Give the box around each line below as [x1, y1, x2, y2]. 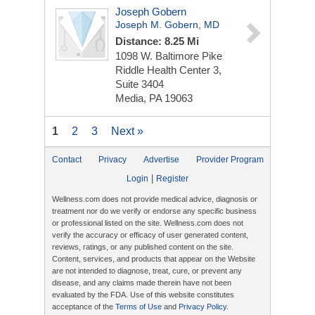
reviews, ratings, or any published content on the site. [52, 243, 233, 251]
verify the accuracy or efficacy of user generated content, [52, 231, 248, 239]
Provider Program [196, 155, 264, 165]
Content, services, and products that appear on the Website [52, 255, 255, 263]
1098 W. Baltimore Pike [115, 50, 222, 62]
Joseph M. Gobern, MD [115, 19, 219, 30]
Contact [52, 155, 82, 165]
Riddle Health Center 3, [115, 64, 221, 76]
